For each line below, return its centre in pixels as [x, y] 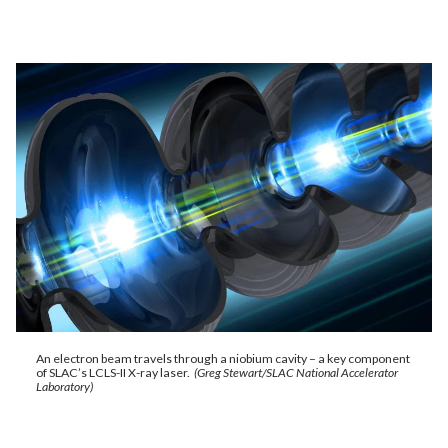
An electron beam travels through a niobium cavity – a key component [223, 358]
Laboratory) [64, 386]
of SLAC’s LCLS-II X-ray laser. [115, 372]
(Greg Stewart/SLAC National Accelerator [296, 372]
